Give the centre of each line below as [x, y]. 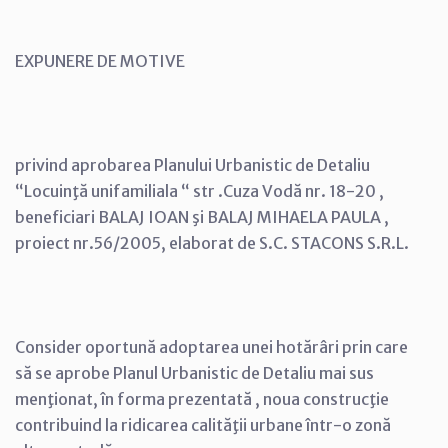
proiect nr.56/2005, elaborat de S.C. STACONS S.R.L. [212, 242]
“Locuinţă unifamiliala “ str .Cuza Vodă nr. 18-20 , [199, 190]
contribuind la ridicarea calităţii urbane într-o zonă [203, 424]
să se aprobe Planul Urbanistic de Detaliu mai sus [194, 372]
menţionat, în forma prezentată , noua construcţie [202, 398]
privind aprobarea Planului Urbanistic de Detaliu [192, 164]
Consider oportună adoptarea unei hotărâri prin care [211, 346]
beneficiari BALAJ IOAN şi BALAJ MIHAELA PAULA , [202, 216]
